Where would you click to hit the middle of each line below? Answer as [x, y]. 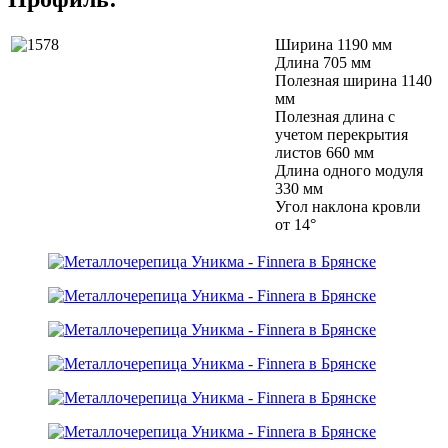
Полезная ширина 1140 [353, 80]
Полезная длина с [335, 116]
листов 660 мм [324, 152]
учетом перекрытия [341, 134]
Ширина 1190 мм [333, 44]
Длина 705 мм [323, 62]
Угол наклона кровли [348, 206]
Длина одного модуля [349, 170]
